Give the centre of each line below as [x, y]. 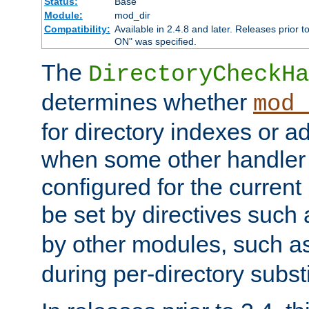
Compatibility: [77, 29]
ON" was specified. [155, 41]
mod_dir [132, 15]
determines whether [147, 102]
